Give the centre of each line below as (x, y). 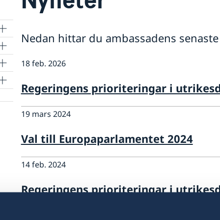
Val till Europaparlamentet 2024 (107, 139)
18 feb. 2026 (43, 64)
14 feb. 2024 (43, 165)
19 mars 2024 (46, 114)
